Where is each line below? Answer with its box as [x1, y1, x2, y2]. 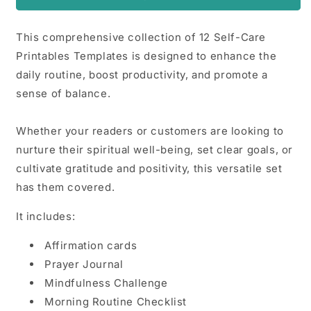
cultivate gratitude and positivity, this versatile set [16, 162, 283, 175]
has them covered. [16, 180, 115, 194]
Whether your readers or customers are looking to [16, 124, 284, 137]
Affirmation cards [44, 239, 137, 252]
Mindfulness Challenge [44, 276, 168, 289]
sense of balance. [16, 87, 111, 100]
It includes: [16, 210, 76, 223]
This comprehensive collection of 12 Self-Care [16, 31, 267, 44]
